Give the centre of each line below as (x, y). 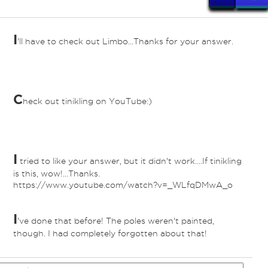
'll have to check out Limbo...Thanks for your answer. (125, 42)
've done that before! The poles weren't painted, (115, 221)
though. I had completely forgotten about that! (110, 234)
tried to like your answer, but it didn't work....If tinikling (129, 161)
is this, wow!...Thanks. (56, 174)
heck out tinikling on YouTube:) (87, 101)
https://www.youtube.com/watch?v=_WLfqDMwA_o (123, 185)
